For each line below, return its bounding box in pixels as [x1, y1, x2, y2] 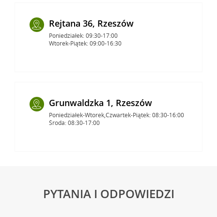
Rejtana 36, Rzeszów [48, 17, 134, 29]
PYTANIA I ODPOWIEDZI [43, 185, 174, 201]
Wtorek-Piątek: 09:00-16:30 [48, 39, 122, 47]
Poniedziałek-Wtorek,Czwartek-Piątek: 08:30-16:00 [48, 110, 184, 119]
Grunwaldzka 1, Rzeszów [48, 96, 152, 108]
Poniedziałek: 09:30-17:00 [48, 31, 118, 40]
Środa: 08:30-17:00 [48, 118, 100, 127]
